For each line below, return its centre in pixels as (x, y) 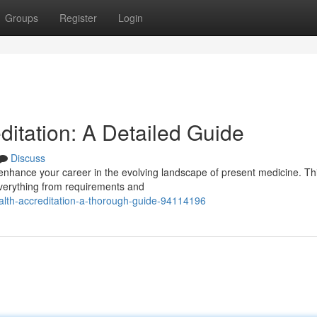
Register (78, 18)
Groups (22, 18)
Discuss (28, 158)
